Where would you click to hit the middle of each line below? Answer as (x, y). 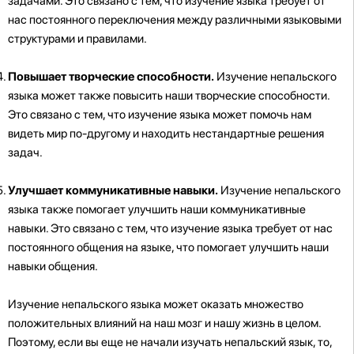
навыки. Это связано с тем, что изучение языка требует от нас (170, 228)
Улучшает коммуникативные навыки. (113, 190)
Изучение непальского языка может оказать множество (156, 304)
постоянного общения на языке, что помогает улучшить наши (168, 247)
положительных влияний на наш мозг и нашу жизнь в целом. (164, 323)
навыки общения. (53, 266)
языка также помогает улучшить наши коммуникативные (157, 209)
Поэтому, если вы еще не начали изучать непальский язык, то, (170, 342)
